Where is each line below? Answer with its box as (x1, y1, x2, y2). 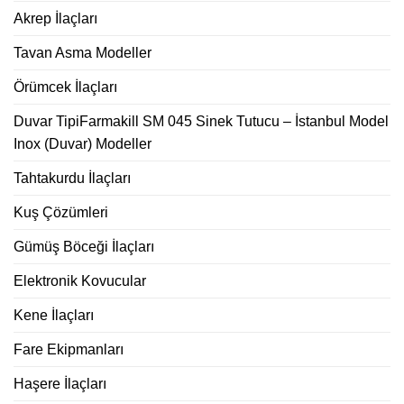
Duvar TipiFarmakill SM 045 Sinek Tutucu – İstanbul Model (14, 113, 389, 129)
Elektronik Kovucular (14, 272, 146, 289)
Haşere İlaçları (14, 375, 106, 391)
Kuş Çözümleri (14, 204, 108, 220)
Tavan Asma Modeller (14, 44, 151, 60)
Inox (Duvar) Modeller (14, 135, 151, 151)
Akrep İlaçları (14, 10, 97, 26)
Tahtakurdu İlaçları (14, 170, 131, 186)
